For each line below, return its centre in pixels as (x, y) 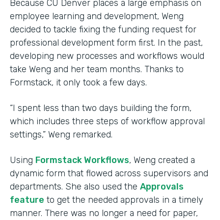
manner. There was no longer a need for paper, (104, 213)
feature (27, 200)
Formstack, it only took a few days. (78, 82)
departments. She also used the (75, 186)
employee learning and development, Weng (97, 16)
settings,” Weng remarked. (61, 134)
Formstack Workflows (82, 160)
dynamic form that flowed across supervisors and (109, 173)
